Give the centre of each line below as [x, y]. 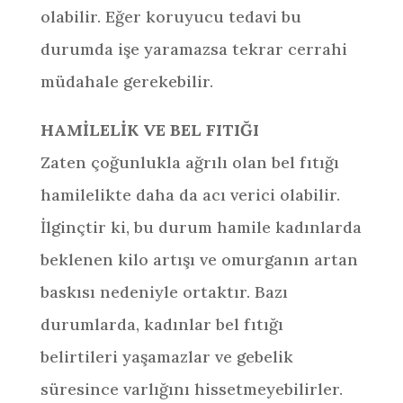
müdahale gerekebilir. [126, 81]
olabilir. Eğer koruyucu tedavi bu [170, 17]
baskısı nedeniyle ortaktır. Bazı [164, 292]
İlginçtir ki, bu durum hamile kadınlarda [201, 227]
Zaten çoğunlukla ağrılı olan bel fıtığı [189, 162]
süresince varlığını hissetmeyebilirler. [191, 389]
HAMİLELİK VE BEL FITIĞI [149, 130]
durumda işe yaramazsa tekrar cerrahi [193, 49]
